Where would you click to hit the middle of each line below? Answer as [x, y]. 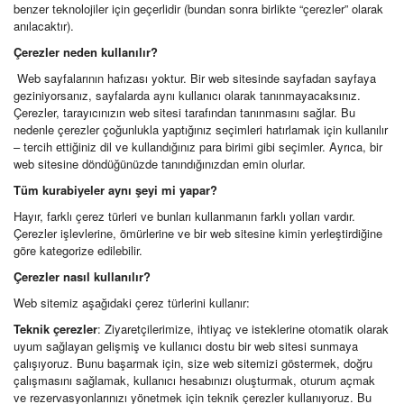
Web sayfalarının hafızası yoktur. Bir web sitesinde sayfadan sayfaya [197, 78]
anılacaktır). [44, 26]
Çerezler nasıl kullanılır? [82, 276]
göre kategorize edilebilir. [78, 250]
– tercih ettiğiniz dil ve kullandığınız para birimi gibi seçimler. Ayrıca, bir [198, 147]
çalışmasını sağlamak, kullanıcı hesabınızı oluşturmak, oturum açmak [194, 380]
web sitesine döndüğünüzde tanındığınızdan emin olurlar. [160, 164]
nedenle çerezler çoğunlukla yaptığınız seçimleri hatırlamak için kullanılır [201, 129]
